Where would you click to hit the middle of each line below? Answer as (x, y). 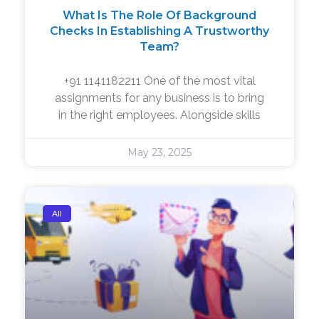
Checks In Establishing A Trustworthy (159, 31)
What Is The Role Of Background (159, 15)
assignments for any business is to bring (159, 98)
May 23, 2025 (159, 152)
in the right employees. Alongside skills (159, 115)
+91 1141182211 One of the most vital (159, 80)
